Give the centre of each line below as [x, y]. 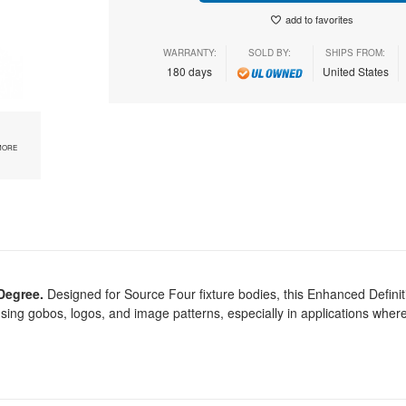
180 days [189, 71]
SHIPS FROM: [355, 53]
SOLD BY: [269, 53]
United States [355, 71]
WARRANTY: [189, 53]
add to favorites [319, 19]
